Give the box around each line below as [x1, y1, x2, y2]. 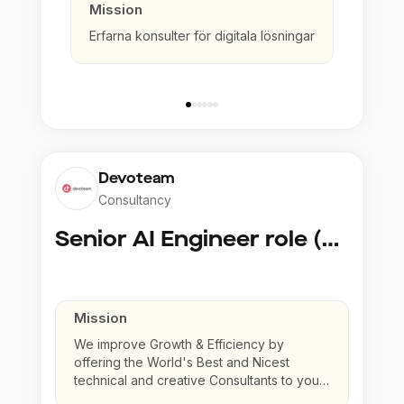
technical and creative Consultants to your [74, 372, 324, 389]
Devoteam [98, 169, 175, 188]
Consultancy [98, 192, 171, 208]
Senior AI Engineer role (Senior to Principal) [321, 225, 340, 254]
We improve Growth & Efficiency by [74, 336, 284, 353]
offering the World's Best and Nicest [74, 354, 289, 371]
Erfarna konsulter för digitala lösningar [89, 28, 315, 44]
